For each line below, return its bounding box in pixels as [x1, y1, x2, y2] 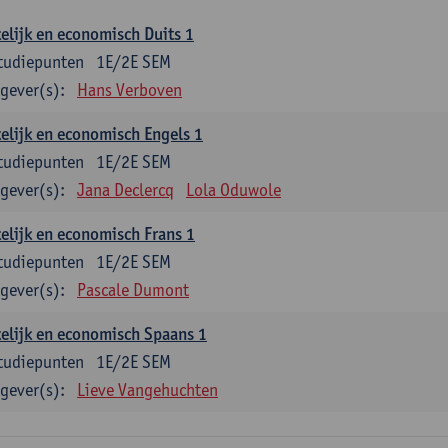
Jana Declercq [77, 179, 174, 200]
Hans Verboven [77, 79, 182, 100]
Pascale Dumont [77, 279, 189, 300]
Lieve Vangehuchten [77, 379, 218, 400]
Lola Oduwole [186, 179, 281, 200]
